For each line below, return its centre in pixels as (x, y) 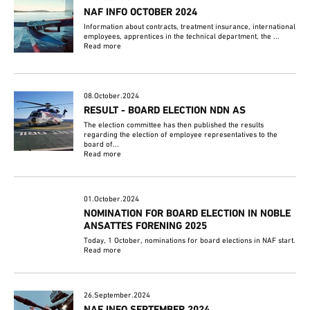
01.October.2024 (112, 199)
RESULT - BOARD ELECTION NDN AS (165, 110)
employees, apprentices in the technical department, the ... (182, 36)
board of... (102, 144)
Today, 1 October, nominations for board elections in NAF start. (190, 240)
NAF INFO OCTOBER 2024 (141, 12)
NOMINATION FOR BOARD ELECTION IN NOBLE (188, 213)
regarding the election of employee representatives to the (181, 135)
